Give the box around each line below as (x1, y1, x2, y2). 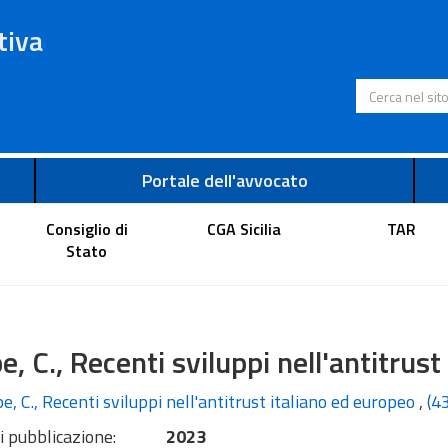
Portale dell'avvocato (141, 167, 308, 194)
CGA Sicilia (206, 216, 281, 241)
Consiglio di (45, 216, 128, 241)
